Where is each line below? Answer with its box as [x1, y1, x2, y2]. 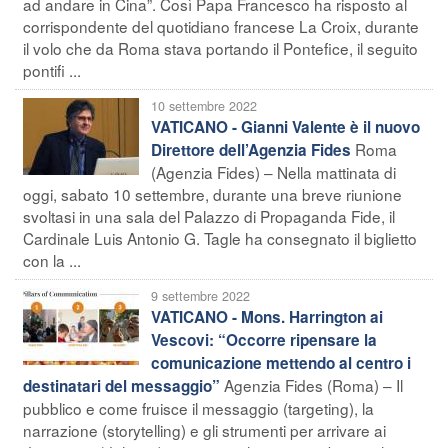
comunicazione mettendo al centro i [151, 351, 411, 374]
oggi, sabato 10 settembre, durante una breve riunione [23, 182, 402, 205]
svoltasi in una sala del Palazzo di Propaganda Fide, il [23, 204, 395, 227]
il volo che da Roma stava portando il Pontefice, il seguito [23, 36, 418, 59]
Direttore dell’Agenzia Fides [151, 138, 351, 161]
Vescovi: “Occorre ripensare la [151, 328, 377, 351]
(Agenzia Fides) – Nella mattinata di [151, 160, 396, 183]
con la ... [23, 248, 81, 271]
